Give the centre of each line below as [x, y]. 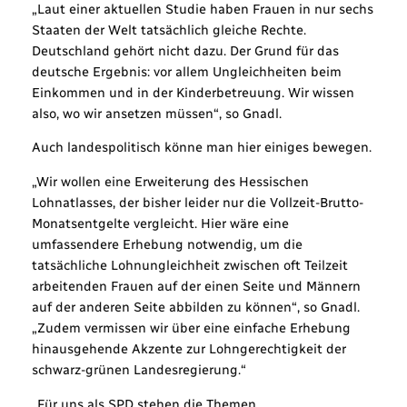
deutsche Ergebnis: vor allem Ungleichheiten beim [186, 71]
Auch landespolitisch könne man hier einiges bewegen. [201, 148]
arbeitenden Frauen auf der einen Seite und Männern [196, 286]
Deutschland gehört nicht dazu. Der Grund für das [185, 50]
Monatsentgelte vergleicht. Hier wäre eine [160, 223]
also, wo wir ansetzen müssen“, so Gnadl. [156, 113]
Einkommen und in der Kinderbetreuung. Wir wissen [193, 92]
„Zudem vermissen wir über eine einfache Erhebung [191, 328]
